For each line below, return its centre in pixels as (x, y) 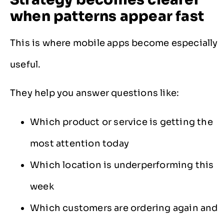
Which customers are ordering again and (124, 208)
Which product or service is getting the (121, 122)
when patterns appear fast (107, 16)
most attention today (79, 143)
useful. (25, 64)
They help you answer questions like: (95, 93)
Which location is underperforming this (122, 165)
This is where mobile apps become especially (114, 43)
